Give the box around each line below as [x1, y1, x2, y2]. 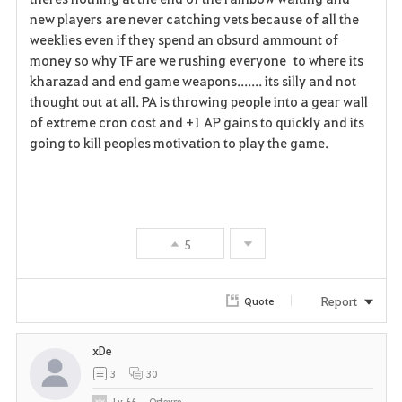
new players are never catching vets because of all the [29, 10, 359, 29]
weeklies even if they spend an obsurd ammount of [29, 31, 338, 49]
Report [321, 293, 357, 310]
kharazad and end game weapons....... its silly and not [29, 72, 356, 91]
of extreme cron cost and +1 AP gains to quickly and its [29, 113, 364, 132]
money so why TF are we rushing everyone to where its [29, 51, 363, 70]
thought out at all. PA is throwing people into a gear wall [29, 92, 368, 111]
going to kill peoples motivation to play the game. [29, 134, 328, 153]
